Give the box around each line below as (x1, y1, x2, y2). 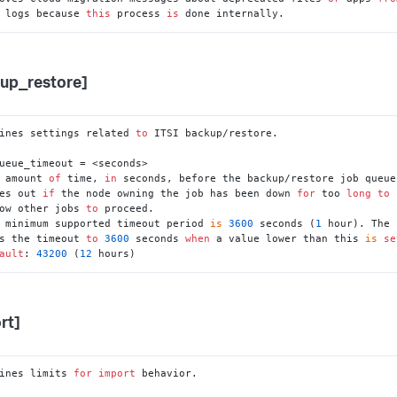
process (111, 7, 167, 20)
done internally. (179, 7, 285, 20)
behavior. (136, 366, 198, 379)
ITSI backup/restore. (148, 127, 279, 140)
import (98, 366, 136, 379)
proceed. (98, 202, 155, 215)
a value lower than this (210, 232, 366, 245)
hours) (92, 247, 136, 261)
